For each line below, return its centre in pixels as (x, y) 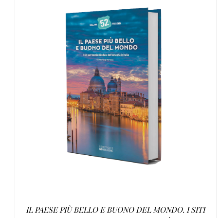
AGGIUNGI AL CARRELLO (92, 95)
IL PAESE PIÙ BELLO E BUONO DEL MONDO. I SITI (116, 210)
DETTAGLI (163, 95)
